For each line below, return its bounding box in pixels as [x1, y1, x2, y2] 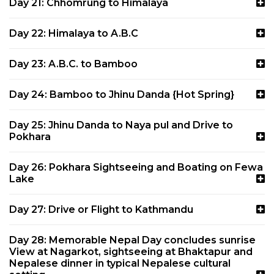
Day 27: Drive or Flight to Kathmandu [9, 203, 193, 215]
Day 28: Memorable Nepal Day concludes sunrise [9, 234, 256, 246]
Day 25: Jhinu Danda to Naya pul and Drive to [9, 119, 233, 131]
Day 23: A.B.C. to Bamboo [9, 57, 138, 70]
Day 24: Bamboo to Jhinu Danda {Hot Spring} [9, 88, 234, 100]
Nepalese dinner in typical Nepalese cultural [9, 257, 231, 269]
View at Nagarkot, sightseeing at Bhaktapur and [9, 245, 253, 257]
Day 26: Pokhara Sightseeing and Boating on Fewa [9, 161, 263, 173]
